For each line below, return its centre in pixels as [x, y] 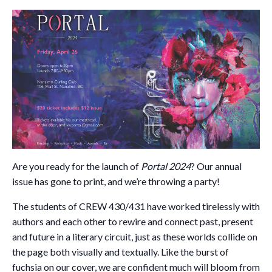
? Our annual [216, 166]
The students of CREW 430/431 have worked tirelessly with [136, 206]
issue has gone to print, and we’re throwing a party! [116, 181]
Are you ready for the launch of [76, 166]
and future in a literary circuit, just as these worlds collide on [135, 236]
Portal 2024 [166, 166]
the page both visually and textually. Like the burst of [121, 251]
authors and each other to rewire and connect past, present [133, 221]
